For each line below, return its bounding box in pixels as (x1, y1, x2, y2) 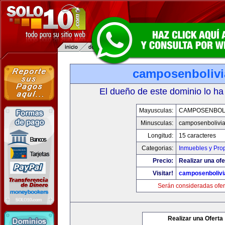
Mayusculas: (139, 107, 173, 114)
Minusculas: (140, 120, 173, 127)
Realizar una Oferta (168, 215, 223, 222)
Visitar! (152, 170, 173, 177)
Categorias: (141, 145, 173, 152)
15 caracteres (178, 132, 216, 139)
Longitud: (147, 132, 173, 139)
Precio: (152, 157, 173, 164)
